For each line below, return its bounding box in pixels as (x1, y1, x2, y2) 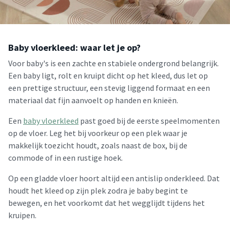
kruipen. (8, 210, 36, 220)
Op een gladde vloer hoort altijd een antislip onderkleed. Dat (8, 173, 220, 183)
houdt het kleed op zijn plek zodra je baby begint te (8, 185, 188, 196)
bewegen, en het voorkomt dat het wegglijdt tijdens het (8, 198, 205, 208)
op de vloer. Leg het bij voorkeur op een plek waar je (8, 128, 187, 138)
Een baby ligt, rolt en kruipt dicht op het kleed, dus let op (8, 70, 208, 81)
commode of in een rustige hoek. (8, 152, 123, 163)
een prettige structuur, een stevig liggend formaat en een (8, 83, 210, 93)
